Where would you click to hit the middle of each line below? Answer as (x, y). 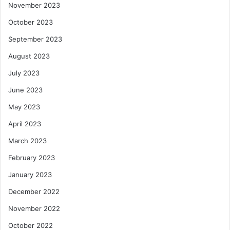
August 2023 (29, 56)
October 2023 (31, 22)
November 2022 (34, 209)
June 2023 (25, 90)
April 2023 (25, 124)
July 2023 (24, 73)
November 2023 (34, 5)
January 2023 (30, 175)
